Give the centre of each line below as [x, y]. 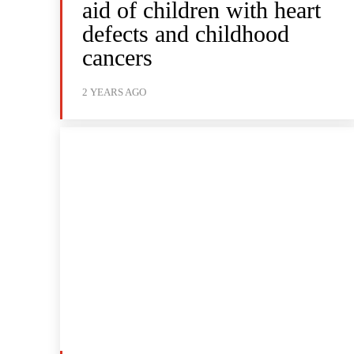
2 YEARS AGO [114, 92]
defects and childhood [186, 33]
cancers [117, 57]
